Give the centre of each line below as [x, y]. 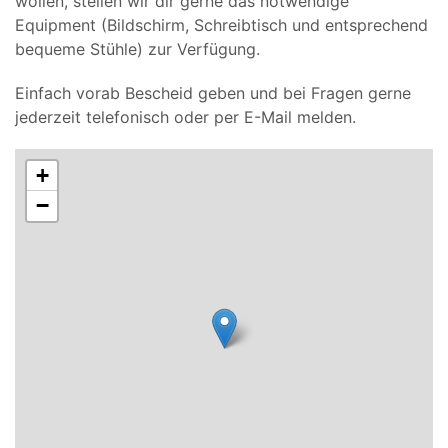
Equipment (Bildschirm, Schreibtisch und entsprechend [221, 24]
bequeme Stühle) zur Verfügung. [137, 48]
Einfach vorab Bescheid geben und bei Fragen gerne [213, 92]
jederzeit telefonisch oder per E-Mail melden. [185, 116]
